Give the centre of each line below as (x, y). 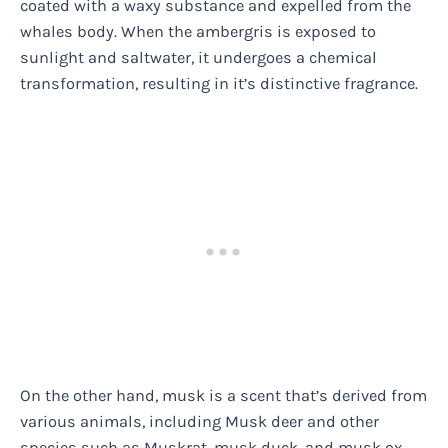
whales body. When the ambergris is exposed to (198, 31)
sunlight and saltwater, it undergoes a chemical (198, 57)
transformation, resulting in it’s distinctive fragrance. (219, 83)
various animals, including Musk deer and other (199, 422)
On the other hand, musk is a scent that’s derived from (223, 396)
